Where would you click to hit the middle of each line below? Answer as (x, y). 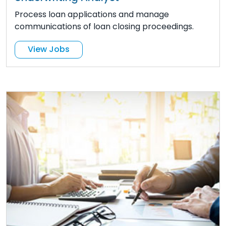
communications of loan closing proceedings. (104, 26)
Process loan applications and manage (92, 14)
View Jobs (49, 49)
